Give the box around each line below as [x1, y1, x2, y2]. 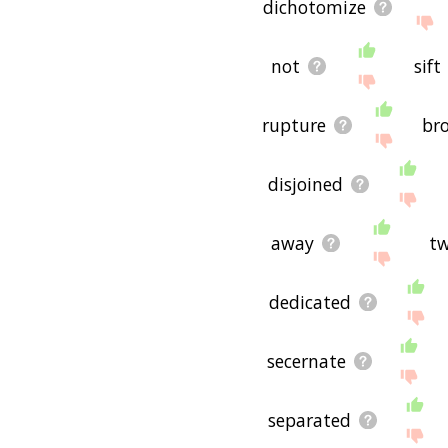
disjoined [268, 171, 344, 196]
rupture [261, 112, 326, 137]
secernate [266, 348, 346, 373]
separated [267, 407, 351, 432]
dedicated [268, 289, 351, 314]
